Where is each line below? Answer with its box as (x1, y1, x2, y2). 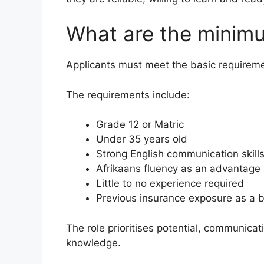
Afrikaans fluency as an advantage (96, 163, 260, 175)
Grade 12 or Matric (96, 118, 184, 131)
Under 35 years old (96, 133, 187, 146)
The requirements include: (66, 88, 190, 101)
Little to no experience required (96, 177, 244, 190)
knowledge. (66, 236, 121, 249)
